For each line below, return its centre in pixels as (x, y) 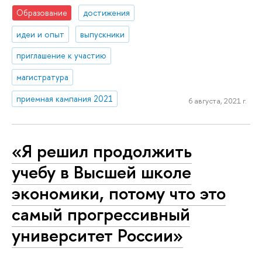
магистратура (43, 77)
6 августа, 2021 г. (218, 100)
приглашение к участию (62, 56)
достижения (107, 12)
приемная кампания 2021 (65, 99)
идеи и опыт (41, 34)
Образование (42, 12)
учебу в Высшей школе (101, 172)
